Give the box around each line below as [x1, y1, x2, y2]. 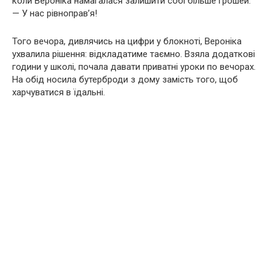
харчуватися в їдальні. [12, 86, 105, 98]
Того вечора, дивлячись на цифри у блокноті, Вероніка [12, 35, 242, 47]
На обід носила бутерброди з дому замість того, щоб [12, 73, 238, 85]
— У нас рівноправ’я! [12, 7, 97, 19]
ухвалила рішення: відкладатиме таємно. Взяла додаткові [12, 48, 255, 59]
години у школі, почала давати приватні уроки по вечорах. [12, 61, 256, 72]
